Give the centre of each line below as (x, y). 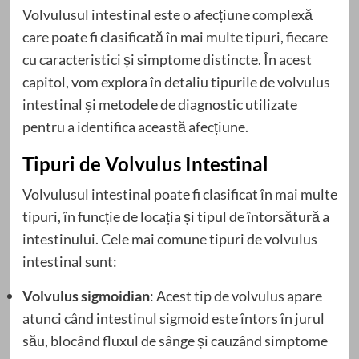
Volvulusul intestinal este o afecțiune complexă (167, 14)
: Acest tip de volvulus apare (236, 295)
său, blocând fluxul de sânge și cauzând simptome (175, 340)
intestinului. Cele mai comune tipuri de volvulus (169, 238)
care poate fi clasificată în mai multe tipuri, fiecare (175, 36)
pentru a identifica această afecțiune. (135, 126)
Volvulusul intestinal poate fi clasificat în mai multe (179, 194)
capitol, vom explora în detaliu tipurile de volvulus (176, 81)
